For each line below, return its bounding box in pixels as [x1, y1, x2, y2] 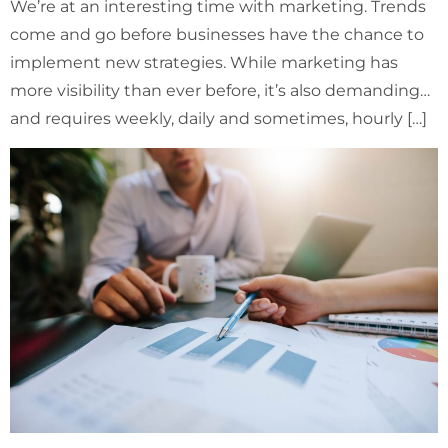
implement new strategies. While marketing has [10, 53, 398, 73]
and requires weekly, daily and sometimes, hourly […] [10, 109, 427, 129]
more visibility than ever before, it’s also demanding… [10, 81, 430, 101]
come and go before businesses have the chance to [10, 25, 424, 45]
